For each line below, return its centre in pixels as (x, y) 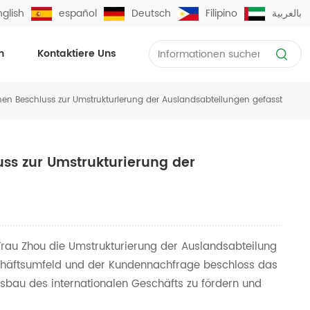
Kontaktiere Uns (76, 54)
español (78, 13)
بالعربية (287, 13)
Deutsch (152, 13)
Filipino (222, 13)
